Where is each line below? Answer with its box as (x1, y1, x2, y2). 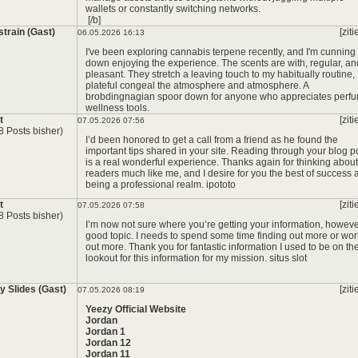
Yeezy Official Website (86, 304, 186, 315)
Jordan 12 (86, 337, 131, 348)
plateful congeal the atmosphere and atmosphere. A (86, 80, 308, 91)
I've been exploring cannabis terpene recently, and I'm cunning (86, 46, 356, 58)
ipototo (206, 179, 236, 190)
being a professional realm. (86, 179, 206, 190)
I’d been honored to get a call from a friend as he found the (86, 134, 338, 145)
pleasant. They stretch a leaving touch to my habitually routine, (86, 69, 355, 80)
